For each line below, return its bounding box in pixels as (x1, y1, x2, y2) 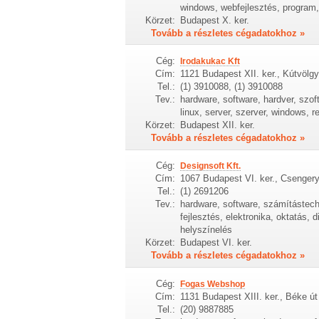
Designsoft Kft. (179, 161, 241, 172)
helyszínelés (179, 224, 232, 236)
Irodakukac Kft (179, 56, 240, 66)
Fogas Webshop (179, 278, 245, 289)
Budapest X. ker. (179, 14, 249, 26)
